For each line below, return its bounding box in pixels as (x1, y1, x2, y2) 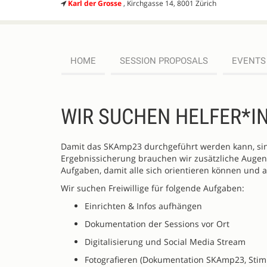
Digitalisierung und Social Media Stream (85, 236, 246, 247)
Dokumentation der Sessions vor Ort (85, 218, 229, 229)
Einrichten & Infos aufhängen (85, 200, 202, 212)
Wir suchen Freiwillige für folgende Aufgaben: (61, 182, 244, 194)
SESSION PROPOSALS (120, 55, 208, 66)
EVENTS (232, 55, 266, 66)
